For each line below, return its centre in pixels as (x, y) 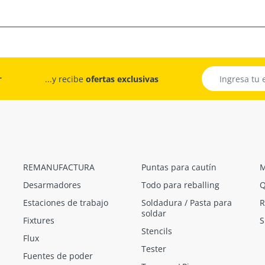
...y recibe (65, 79)
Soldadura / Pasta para (187, 203)
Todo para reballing (180, 185)
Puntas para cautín (179, 167)
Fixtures (39, 221)
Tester (154, 249)
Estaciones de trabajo (66, 203)
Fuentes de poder (58, 256)
